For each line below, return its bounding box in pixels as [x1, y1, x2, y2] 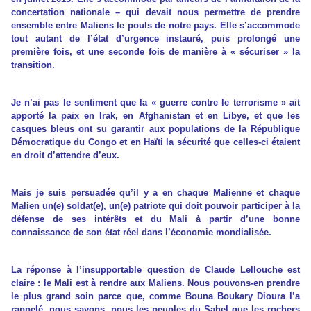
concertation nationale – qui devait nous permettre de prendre [11, 6, 300, 17]
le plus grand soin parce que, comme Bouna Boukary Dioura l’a [11, 290, 300, 301]
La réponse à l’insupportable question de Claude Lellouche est [11, 264, 300, 275]
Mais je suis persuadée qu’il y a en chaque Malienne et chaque [11, 187, 300, 198]
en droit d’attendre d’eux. [11, 149, 119, 160]
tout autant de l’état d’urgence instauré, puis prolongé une [11, 33, 300, 44]
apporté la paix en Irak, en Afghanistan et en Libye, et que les [11, 110, 300, 121]
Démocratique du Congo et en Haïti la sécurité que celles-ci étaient [11, 136, 300, 147]
